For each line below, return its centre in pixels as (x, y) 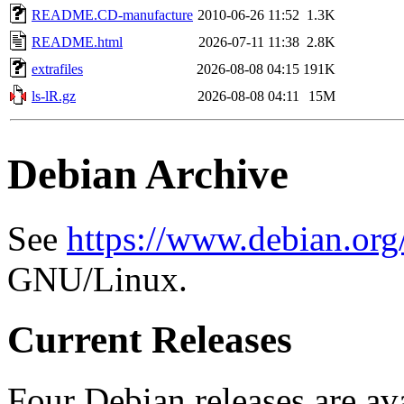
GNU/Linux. (97, 279)
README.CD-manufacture (112, 14)
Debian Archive (148, 174)
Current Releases (150, 339)
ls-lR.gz (54, 96)
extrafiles (57, 69)
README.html (77, 41)
